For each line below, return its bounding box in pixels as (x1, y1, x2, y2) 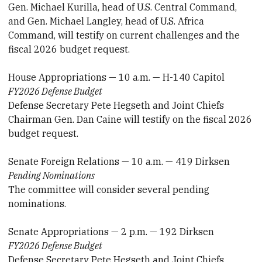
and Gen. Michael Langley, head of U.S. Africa (8, 15, 205, 27)
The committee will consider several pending (8, 183, 210, 195)
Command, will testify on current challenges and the (8, 29, 240, 41)
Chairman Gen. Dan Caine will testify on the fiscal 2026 (8, 113, 253, 125)
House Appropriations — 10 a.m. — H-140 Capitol (8, 71, 225, 83)
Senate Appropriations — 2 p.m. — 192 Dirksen (8, 225, 215, 237)
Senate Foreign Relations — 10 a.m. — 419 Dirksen (8, 155, 230, 167)
